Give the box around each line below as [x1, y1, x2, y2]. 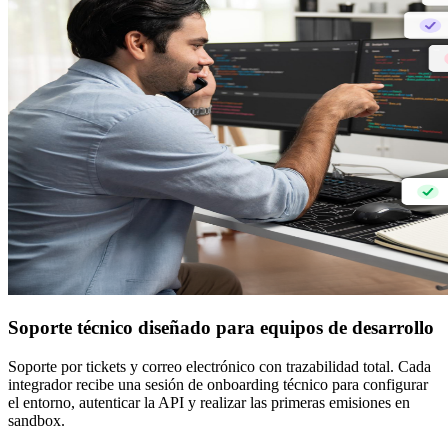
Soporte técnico [8, 317, 133, 339]
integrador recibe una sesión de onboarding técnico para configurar [8, 376, 428, 394]
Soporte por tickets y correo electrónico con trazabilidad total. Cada [8, 358, 431, 376]
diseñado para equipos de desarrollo [133, 317, 434, 339]
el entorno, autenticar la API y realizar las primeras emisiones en [8, 394, 410, 412]
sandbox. [8, 412, 65, 430]
